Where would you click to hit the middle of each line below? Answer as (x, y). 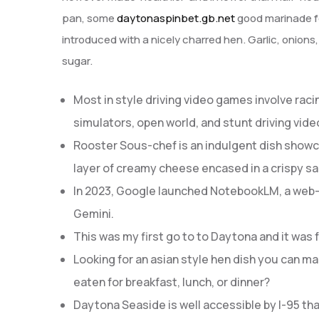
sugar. (77, 61)
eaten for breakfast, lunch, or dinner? (172, 282)
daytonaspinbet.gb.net (176, 18)
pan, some (89, 18)
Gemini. (94, 213)
